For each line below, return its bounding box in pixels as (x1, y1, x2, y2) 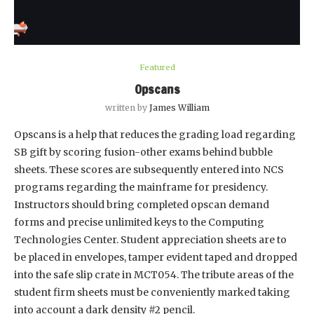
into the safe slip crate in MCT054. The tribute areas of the (14, 268, 294, 281)
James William (149, 102, 210, 113)
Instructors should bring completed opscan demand (14, 198, 269, 211)
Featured (139, 62, 175, 72)
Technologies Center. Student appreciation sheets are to (14, 233, 287, 246)
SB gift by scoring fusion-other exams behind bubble (14, 145, 273, 158)
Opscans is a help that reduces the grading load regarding (14, 128, 296, 141)
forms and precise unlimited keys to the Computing (14, 215, 264, 228)
